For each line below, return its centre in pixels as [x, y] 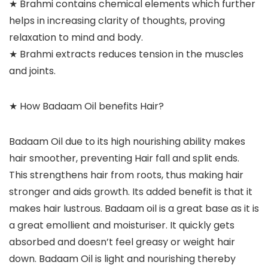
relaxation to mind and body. [76, 38]
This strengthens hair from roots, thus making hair [126, 175]
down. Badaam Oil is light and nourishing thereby [122, 259]
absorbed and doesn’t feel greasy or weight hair [122, 242]
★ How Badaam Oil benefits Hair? [86, 106]
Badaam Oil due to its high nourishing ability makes [127, 142]
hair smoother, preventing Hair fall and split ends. [124, 159]
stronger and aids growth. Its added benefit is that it [131, 192]
